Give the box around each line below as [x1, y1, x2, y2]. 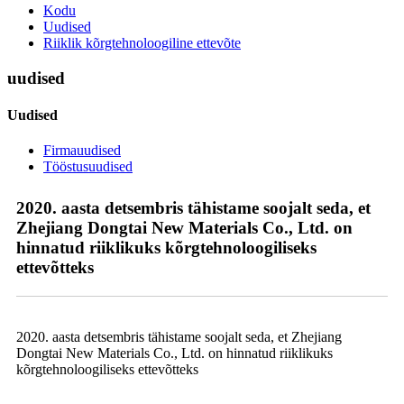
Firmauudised [43, 142, 121, 159]
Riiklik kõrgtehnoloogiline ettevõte [43, 35, 241, 50]
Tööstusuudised [43, 159, 133, 175]
